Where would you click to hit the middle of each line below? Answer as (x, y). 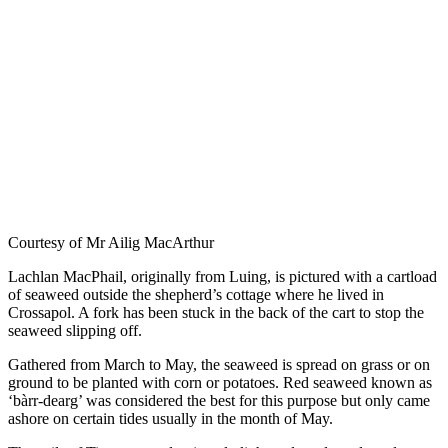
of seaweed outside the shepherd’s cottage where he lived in (196, 294)
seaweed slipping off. (75, 330)
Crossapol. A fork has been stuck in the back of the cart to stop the (216, 312)
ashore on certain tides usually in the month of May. (170, 418)
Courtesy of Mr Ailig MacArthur (111, 242)
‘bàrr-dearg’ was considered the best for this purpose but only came (219, 400)
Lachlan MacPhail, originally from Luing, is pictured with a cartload (222, 276)
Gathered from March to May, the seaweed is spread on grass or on (219, 364)
